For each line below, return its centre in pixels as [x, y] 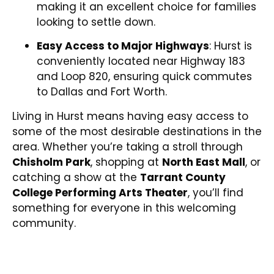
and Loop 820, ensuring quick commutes [144, 77]
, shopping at [126, 162]
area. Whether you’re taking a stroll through [128, 146]
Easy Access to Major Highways [123, 46]
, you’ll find [216, 192]
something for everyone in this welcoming [124, 208]
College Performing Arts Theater [100, 192]
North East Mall [204, 162]
